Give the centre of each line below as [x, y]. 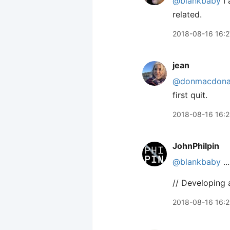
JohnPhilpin [196, 146]
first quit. [190, 95]
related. [187, 14]
